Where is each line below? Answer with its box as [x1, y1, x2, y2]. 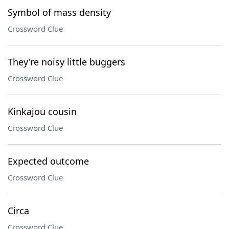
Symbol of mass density [8, 6, 111, 18]
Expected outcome [8, 155, 89, 167]
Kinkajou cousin [8, 105, 77, 118]
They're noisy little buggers [8, 56, 125, 68]
